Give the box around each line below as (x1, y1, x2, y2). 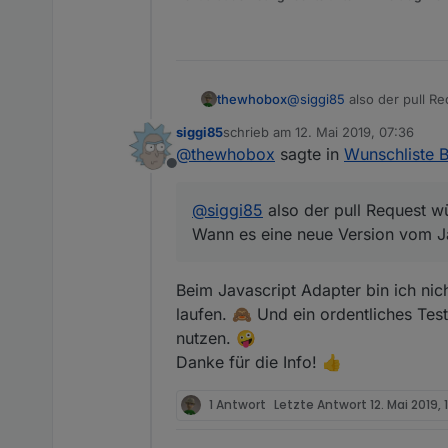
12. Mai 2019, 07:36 (295, 123, 414, 140)
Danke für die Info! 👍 (176, 351, 342, 372)
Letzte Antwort (274, 396, 370, 413)
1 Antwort (209, 396, 266, 413)
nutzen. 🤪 (176, 327, 256, 348)
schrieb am (223, 123, 295, 140)
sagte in (275, 143, 344, 164)
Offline (170, 163, 220, 184)
